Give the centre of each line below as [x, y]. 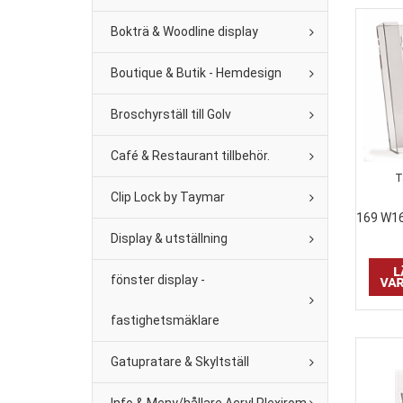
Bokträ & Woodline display [184, 31]
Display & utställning [169, 238]
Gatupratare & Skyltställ [180, 362]
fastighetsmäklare [165, 320]
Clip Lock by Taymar [168, 197]
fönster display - [158, 280]
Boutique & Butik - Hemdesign [196, 73]
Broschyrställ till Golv [171, 114]
